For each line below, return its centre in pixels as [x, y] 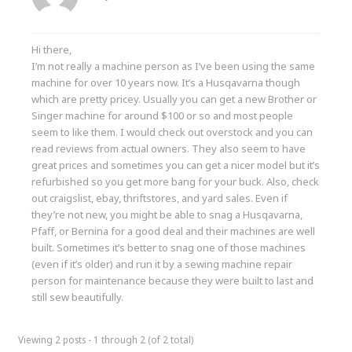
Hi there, [52, 49]
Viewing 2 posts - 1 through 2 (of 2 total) [106, 339]
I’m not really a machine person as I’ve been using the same [174, 66]
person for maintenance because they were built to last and [173, 280]
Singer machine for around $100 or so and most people [163, 115]
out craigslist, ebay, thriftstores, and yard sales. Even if [160, 198]
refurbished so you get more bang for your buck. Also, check [176, 181]
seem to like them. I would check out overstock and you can [172, 132]
